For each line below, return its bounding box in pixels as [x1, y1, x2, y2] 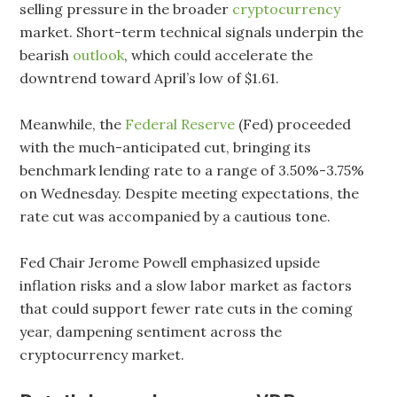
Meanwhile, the [19, 115, 126, 133]
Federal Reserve [125, 115, 236, 133]
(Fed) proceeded [235, 115, 352, 133]
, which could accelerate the [124, 46, 314, 64]
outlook [73, 46, 125, 64]
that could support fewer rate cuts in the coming [19, 300, 354, 317]
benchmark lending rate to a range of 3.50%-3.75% [19, 161, 365, 179]
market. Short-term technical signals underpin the [19, 23, 364, 41]
